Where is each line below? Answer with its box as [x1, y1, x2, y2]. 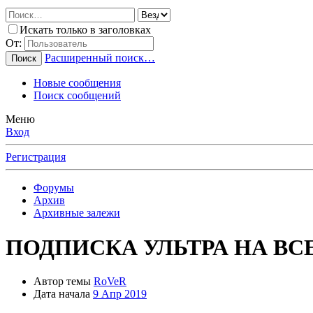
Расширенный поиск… [45, 52, 155, 64]
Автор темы [34, 275, 91, 288]
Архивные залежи [34, 207, 120, 219]
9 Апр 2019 [93, 288, 147, 300]
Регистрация [6, 151, 66, 163]
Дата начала [34, 288, 90, 300]
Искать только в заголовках [20, 24, 151, 36]
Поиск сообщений [34, 89, 121, 102]
